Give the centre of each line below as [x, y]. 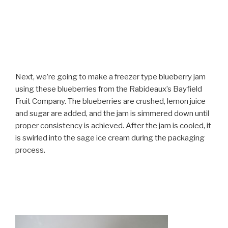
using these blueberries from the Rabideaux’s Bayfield [109, 89]
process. [30, 150]
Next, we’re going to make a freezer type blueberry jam [110, 77]
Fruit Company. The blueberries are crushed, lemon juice [110, 101]
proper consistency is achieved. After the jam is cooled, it [113, 125]
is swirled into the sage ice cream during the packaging [110, 138]
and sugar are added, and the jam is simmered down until [112, 113]
